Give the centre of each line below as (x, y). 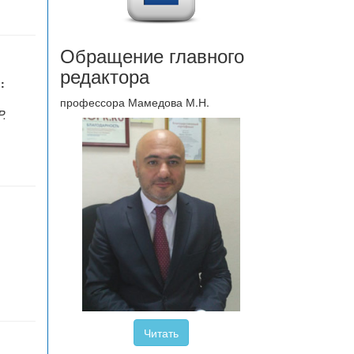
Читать (161, 332)
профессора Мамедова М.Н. (135, 102)
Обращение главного (152, 55)
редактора (105, 75)
